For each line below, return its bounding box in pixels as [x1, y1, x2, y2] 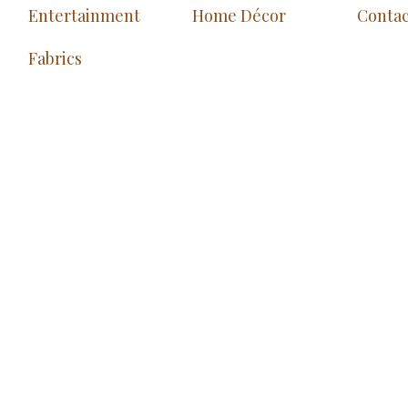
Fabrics [28, 47, 82, 70]
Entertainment [28, 5, 140, 27]
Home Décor [192, 5, 287, 27]
